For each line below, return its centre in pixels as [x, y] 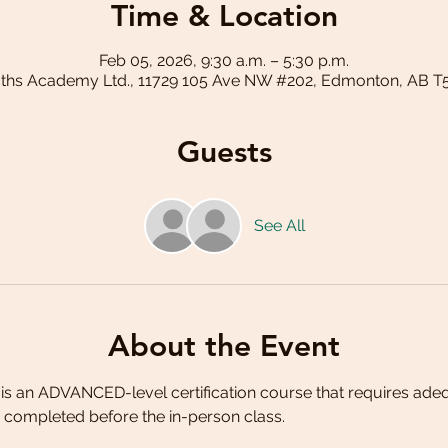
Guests [224, 152]
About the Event [224, 346]
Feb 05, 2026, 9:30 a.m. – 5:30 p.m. [224, 61]
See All [279, 226]
